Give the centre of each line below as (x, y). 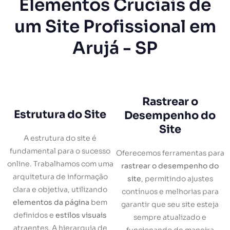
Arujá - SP (115, 49)
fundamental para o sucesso (60, 151)
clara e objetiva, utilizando (60, 189)
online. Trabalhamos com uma (60, 164)
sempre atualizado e (170, 217)
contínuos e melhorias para (170, 192)
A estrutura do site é (60, 138)
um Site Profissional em (115, 27)
